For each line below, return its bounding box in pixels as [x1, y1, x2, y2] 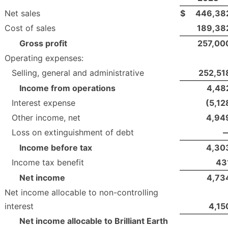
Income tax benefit [12, 157, 84, 168]
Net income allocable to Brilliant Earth [19, 216, 168, 226]
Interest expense [12, 98, 75, 108]
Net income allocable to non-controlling [5, 187, 158, 198]
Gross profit [19, 38, 67, 49]
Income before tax [19, 142, 92, 153]
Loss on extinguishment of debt [12, 127, 134, 138]
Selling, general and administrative [12, 68, 144, 78]
